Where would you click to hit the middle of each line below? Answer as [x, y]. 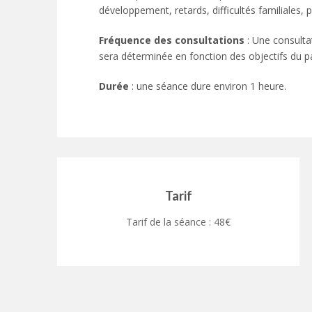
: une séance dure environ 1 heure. [209, 86]
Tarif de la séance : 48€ [179, 222]
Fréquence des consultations [173, 40]
